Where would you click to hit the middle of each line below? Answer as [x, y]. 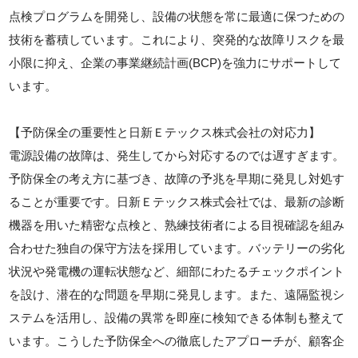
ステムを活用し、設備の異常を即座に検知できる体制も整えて [177, 317]
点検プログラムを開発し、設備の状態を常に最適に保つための [177, 16]
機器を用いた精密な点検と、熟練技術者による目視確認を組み [177, 225]
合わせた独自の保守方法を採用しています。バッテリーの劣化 [177, 248]
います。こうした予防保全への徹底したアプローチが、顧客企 [177, 340]
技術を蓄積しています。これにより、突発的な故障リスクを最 [177, 39]
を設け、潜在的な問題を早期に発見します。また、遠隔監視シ [177, 294]
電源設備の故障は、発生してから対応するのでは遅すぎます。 [177, 155]
